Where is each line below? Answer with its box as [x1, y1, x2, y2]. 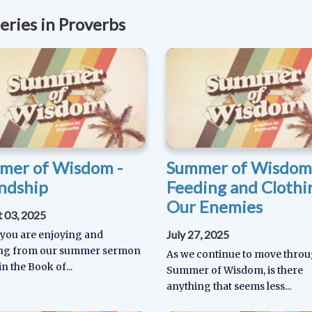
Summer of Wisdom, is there [166, 264, 303, 277]
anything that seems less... [166, 280, 291, 293]
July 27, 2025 [166, 228, 229, 242]
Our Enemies [166, 196, 263, 217]
